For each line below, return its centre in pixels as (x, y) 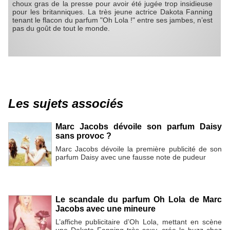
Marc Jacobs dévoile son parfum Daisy (138, 127)
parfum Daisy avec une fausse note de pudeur (130, 157)
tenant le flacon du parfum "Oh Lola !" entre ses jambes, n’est (113, 20)
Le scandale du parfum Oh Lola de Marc (138, 199)
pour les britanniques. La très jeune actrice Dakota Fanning (113, 12)
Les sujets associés (66, 104)
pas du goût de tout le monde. (61, 28)
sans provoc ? (83, 136)
